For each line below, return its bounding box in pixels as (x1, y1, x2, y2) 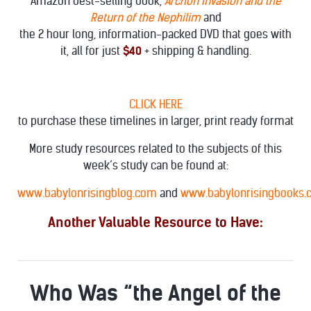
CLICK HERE (128, 98, 183, 111)
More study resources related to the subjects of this (29, 142, 282, 155)
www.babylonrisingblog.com (17, 187, 157, 200)
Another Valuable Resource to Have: (48, 215, 263, 230)
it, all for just (60, 44, 123, 58)
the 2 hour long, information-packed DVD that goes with (19, 28, 292, 41)
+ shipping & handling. (141, 44, 251, 58)
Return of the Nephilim (90, 11, 201, 24)
